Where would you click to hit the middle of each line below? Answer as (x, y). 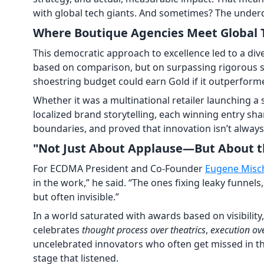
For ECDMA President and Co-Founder (119, 168)
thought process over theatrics (144, 230)
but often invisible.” (76, 197)
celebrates (57, 230)
